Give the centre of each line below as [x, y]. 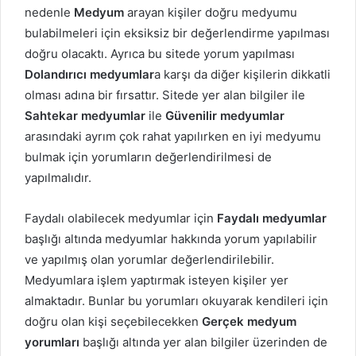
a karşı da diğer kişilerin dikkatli [242, 74]
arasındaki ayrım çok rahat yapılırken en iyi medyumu [173, 136]
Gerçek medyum [249, 321]
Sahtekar [51, 115]
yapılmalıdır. [58, 177]
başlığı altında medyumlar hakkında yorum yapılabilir [171, 238]
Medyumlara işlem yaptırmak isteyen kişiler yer [157, 280]
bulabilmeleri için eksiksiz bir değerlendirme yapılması [177, 33]
